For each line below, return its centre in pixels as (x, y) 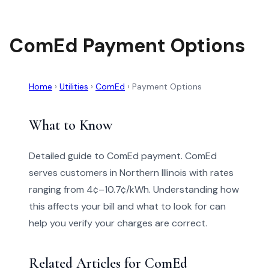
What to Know (71, 125)
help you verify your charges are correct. (118, 223)
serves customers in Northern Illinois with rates (131, 173)
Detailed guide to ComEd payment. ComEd (123, 156)
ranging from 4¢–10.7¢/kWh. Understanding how (134, 189)
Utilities (74, 86)
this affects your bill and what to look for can (127, 206)
